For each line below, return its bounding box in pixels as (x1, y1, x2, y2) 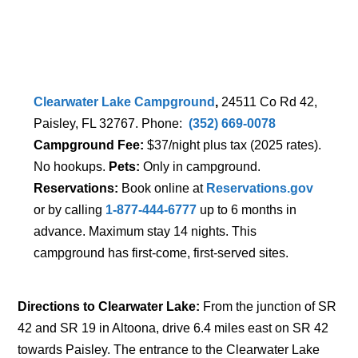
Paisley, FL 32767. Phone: (34, 117, 189, 131)
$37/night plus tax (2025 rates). (144, 138, 322, 153)
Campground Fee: (34, 138, 145, 153)
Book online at (118, 181, 207, 196)
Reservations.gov (206, 181, 314, 196)
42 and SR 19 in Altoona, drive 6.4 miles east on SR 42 (18, 321, 329, 336)
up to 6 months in (197, 203, 297, 217)
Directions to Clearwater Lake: (18, 300, 204, 314)
